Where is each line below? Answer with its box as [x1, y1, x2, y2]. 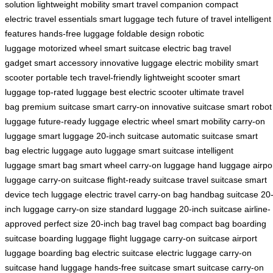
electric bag [163, 43, 207, 53]
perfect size [44, 218, 88, 229]
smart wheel [80, 160, 127, 170]
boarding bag [38, 247, 90, 258]
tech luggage [32, 189, 82, 199]
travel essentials [35, 13, 97, 24]
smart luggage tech [99, 13, 174, 24]
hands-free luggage [39, 28, 115, 38]
